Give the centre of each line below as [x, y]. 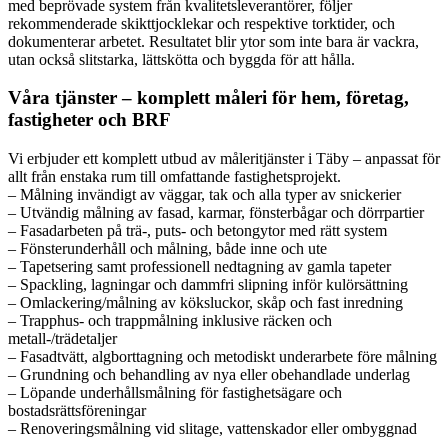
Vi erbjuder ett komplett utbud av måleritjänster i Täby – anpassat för [224, 158]
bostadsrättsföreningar [77, 410]
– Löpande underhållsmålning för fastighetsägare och [175, 392]
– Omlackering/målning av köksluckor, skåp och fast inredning [205, 302]
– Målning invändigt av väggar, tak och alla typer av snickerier [204, 194]
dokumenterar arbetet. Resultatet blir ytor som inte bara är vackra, [213, 41]
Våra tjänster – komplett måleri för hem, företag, [208, 98]
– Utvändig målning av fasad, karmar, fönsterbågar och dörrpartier [216, 212]
